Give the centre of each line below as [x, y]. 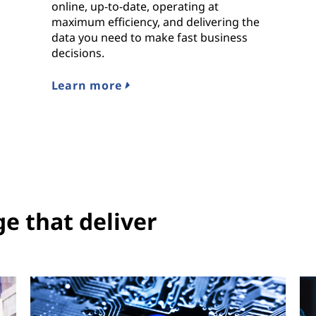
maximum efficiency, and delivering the [155, 22]
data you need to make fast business [149, 38]
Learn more [88, 86]
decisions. [78, 53]
